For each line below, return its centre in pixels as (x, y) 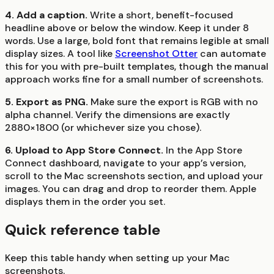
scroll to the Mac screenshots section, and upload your (134, 176)
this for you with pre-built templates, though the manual (137, 67)
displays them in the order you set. (85, 202)
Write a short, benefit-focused (160, 15)
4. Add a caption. (46, 15)
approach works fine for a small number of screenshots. (134, 80)
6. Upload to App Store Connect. (84, 150)
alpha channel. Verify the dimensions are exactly (117, 115)
